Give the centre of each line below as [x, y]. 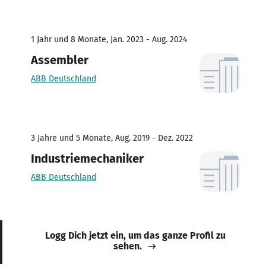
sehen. [128, 246]
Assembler [60, 60]
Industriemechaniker [87, 158]
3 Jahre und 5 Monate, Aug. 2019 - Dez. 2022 [112, 138]
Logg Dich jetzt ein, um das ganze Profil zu [135, 235]
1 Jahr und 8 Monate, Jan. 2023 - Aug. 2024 [109, 39]
